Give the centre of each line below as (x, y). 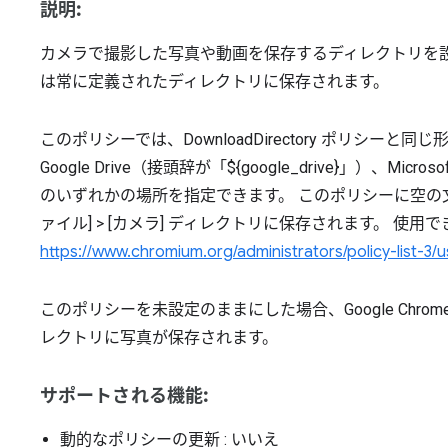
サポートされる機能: (124, 396)
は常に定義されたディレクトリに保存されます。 (214, 81)
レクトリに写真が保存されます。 (159, 337)
